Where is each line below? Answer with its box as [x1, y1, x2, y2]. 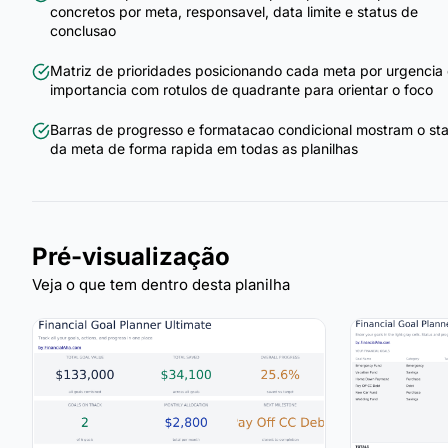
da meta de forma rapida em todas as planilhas [50, 140, 358, 158]
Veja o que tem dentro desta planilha [32, 275, 290, 295]
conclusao [50, 22, 116, 40]
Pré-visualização [32, 242, 230, 272]
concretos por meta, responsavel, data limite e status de [50, 3, 418, 21]
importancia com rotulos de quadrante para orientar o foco [50, 81, 433, 99]
